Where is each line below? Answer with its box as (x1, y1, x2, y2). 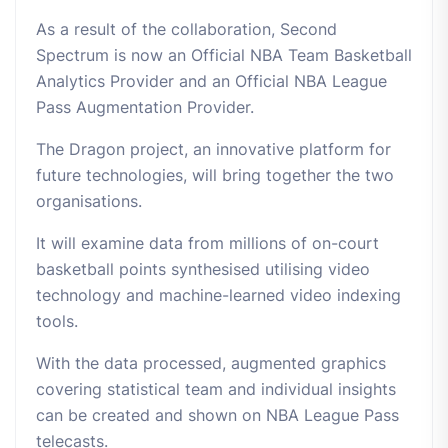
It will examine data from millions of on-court (36, 233, 379, 253)
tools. (36, 311, 78, 331)
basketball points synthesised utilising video (36, 259, 370, 279)
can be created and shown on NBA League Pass (36, 405, 399, 425)
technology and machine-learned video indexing (36, 285, 401, 305)
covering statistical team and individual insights (36, 379, 396, 399)
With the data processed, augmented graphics (36, 353, 386, 373)
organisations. (36, 191, 142, 211)
